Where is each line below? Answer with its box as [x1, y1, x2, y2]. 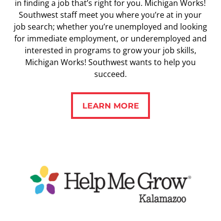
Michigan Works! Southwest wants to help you [25, 57, 196, 68]
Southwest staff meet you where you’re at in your [19, 9, 202, 21]
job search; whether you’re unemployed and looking [13, 21, 207, 33]
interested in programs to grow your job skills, [24, 45, 196, 56]
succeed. [94, 69, 127, 80]
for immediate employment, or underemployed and [14, 33, 207, 44]
